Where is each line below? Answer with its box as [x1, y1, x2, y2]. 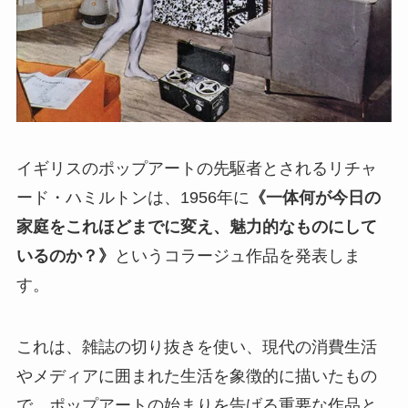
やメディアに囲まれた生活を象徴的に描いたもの [15, 367, 377, 386]
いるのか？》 [15, 247, 115, 266]
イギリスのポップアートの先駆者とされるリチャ [15, 159, 377, 178]
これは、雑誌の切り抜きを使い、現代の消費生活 [15, 338, 377, 357]
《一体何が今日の [249, 189, 381, 208]
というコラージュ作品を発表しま [114, 247, 361, 266]
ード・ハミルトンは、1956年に [15, 189, 250, 208]
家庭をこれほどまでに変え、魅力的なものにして [15, 218, 377, 237]
